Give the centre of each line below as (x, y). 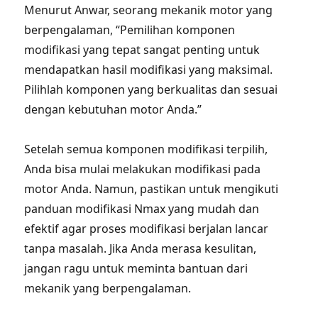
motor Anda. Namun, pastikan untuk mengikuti (152, 189)
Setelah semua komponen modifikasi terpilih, (146, 149)
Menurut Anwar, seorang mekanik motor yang (149, 10)
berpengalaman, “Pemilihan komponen (130, 30)
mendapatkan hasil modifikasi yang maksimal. (149, 70)
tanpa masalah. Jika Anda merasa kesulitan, (141, 248)
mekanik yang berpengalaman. (108, 288)
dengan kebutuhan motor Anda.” (113, 109)
